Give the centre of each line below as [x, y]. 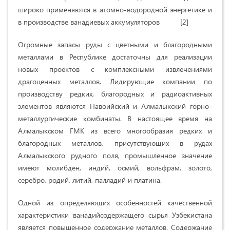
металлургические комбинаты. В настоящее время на [115, 119]
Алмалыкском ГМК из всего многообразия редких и [115, 131]
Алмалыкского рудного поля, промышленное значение [115, 156]
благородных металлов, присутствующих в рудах [115, 143]
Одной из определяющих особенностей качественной [115, 203]
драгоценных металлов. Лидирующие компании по [115, 82]
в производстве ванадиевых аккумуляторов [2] [103, 22]
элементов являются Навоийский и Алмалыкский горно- [115, 106]
